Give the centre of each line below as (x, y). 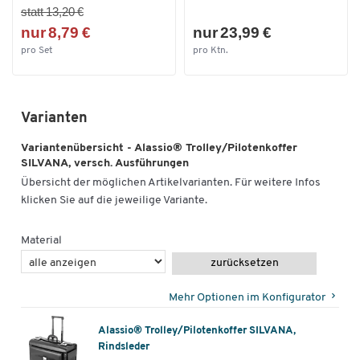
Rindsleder (124, 347)
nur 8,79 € (56, 33)
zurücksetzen (244, 263)
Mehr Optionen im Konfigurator (247, 297)
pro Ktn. (211, 51)
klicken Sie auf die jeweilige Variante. (114, 200)
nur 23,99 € (232, 33)
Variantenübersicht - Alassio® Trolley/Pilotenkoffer (159, 149)
